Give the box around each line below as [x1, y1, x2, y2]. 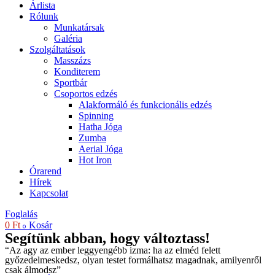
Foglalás [5, 209, 37, 219]
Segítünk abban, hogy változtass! [5, 230, 210, 246]
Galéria [54, 33, 82, 44]
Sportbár [54, 77, 87, 88]
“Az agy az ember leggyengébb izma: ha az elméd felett [5, 245, 220, 255]
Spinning [79, 110, 114, 121]
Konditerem [54, 66, 100, 77]
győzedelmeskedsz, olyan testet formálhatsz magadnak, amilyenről [5, 255, 261, 265]
